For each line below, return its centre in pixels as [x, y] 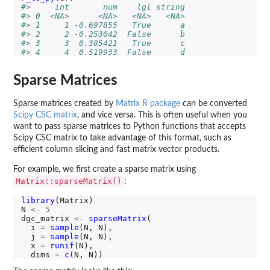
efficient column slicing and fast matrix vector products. [116, 149]
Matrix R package [148, 103]
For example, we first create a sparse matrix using [105, 169]
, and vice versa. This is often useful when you [162, 115]
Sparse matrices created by [64, 103]
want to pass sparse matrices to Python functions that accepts [130, 126]
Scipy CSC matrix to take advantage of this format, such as [122, 138]
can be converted [214, 103]
